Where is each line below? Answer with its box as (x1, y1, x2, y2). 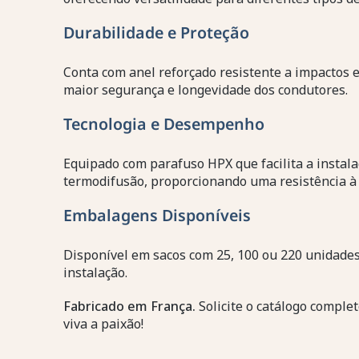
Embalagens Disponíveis (63, 204, 251, 227)
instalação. (63, 264, 127, 282)
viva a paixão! (63, 315, 143, 333)
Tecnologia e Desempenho (63, 113, 264, 135)
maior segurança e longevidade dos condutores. (63, 81, 348, 99)
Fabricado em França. (63, 297, 196, 316)
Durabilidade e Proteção (63, 22, 249, 44)
